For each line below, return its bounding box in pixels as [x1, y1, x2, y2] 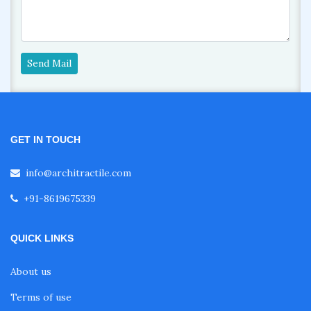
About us [10, 264, 51, 278]
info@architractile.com [26, 166, 131, 179]
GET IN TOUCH [10, 133, 81, 145]
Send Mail [27, 56, 72, 69]
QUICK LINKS [10, 232, 74, 244]
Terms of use [10, 290, 72, 303]
